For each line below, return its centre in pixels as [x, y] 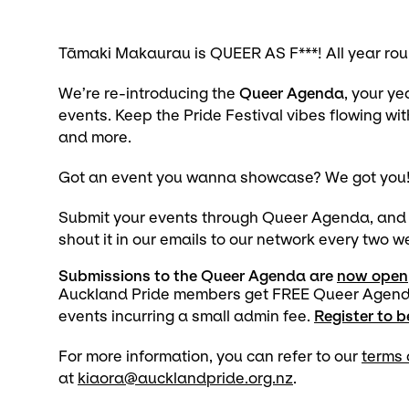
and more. [95, 137]
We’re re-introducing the [149, 94]
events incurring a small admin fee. [186, 316]
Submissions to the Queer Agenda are [198, 276]
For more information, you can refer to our [210, 357]
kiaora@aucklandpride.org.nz [185, 378]
